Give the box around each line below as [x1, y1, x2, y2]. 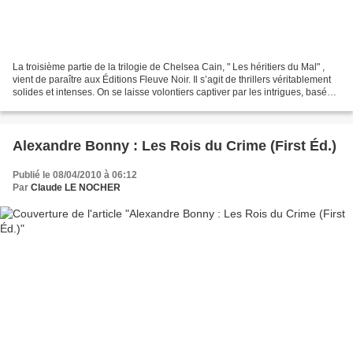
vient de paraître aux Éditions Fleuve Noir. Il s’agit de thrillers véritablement [13, 73, 331, 85]
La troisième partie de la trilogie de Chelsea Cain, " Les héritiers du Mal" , [13, 61, 325, 72]
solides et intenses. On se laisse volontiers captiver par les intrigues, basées [13, 86, 337, 98]
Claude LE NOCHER [31, 181, 121, 193]
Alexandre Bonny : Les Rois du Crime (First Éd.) [13, 137, 336, 154]
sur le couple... [13, 98, 75, 110]
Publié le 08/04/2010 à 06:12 [13, 169, 137, 180]
